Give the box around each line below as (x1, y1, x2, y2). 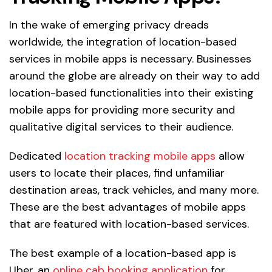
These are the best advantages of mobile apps (9, 200, 246, 215)
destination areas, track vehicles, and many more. (9, 183, 259, 198)
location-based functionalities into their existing (9, 86, 254, 101)
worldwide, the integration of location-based (9, 35, 237, 50)
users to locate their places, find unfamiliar (9, 166, 225, 181)
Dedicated (9, 149, 61, 164)
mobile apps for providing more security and (9, 103, 235, 118)
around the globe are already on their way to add (9, 69, 260, 84)
